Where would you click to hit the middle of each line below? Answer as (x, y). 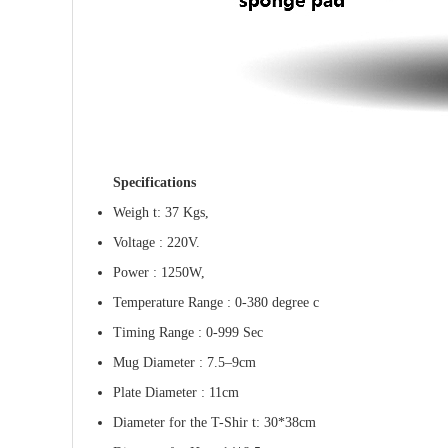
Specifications (154, 182)
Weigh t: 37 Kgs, (161, 212)
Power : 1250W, (159, 272)
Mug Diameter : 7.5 (169, 362)
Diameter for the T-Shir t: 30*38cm (214, 422)
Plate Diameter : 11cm (176, 392)
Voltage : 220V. (156, 242)
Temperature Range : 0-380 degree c (216, 302)
